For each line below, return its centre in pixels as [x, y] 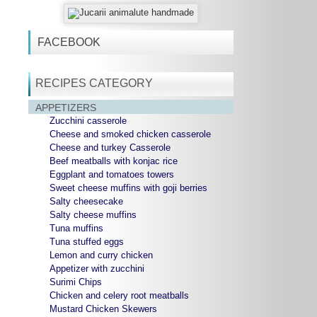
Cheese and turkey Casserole [110, 148]
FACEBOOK [69, 42]
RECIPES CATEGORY [94, 83]
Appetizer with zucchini [97, 269]
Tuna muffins [76, 229]
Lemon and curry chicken [101, 255]
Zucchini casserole [88, 121]
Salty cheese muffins [93, 215]
